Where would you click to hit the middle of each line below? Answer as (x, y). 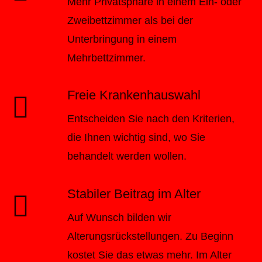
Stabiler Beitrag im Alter (134, 194)
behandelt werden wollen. (127, 156)
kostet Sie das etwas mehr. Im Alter (149, 255)
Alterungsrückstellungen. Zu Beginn (150, 236)
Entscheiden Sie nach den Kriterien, (151, 119)
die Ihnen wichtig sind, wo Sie (136, 138)
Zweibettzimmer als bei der (130, 21)
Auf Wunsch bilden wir (119, 217)
